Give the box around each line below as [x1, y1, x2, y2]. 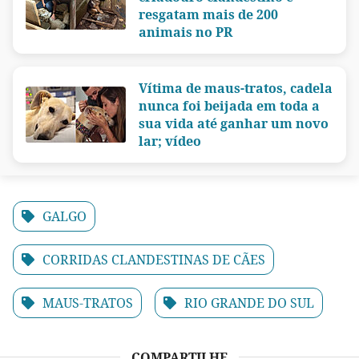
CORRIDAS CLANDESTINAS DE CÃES [42, 250, 265, 268]
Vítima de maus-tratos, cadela [139, 79, 333, 97]
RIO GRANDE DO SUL [184, 293, 314, 312]
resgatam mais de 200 [139, 5, 278, 23]
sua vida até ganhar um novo [139, 114, 329, 132]
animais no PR [139, 22, 232, 41]
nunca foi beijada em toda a [139, 96, 320, 115]
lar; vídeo [139, 131, 201, 150]
